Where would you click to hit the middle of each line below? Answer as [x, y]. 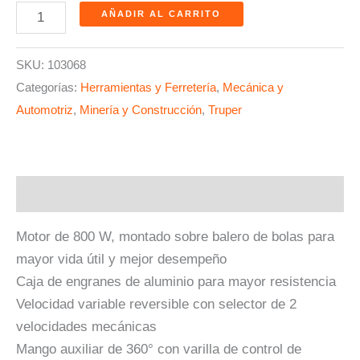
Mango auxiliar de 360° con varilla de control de [159, 350]
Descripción [54, 194]
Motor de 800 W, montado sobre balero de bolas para [175, 237]
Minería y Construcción [141, 110]
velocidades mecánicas [86, 327]
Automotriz [45, 110]
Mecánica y [253, 88]
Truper [225, 110]
